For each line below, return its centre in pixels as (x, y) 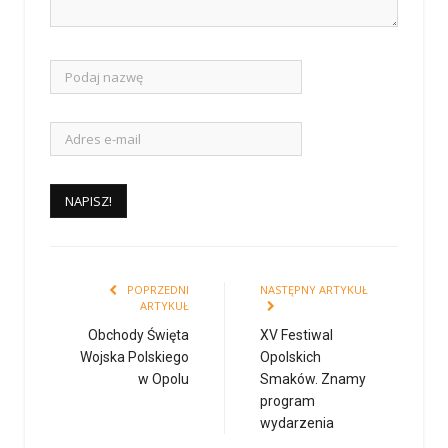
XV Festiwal (296, 334)
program (287, 400)
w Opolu (163, 378)
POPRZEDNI (156, 289)
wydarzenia (297, 422)
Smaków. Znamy (313, 378)
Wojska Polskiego (134, 356)
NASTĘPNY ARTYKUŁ (314, 289)
